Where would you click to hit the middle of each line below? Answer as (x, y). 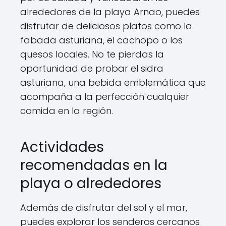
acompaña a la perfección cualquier (105, 97)
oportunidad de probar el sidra (92, 68)
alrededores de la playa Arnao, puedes (110, 12)
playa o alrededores (91, 183)
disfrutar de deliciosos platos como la (106, 26)
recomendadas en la (94, 165)
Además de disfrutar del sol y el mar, (104, 208)
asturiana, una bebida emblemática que (113, 82)
